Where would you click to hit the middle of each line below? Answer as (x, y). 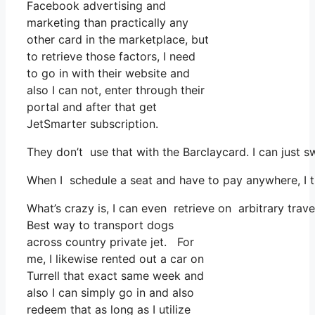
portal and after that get (92, 107)
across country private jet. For (110, 242)
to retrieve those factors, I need (111, 57)
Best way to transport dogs (100, 225)
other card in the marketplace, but (118, 40)
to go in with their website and (108, 73)
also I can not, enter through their (116, 90)
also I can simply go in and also (110, 293)
